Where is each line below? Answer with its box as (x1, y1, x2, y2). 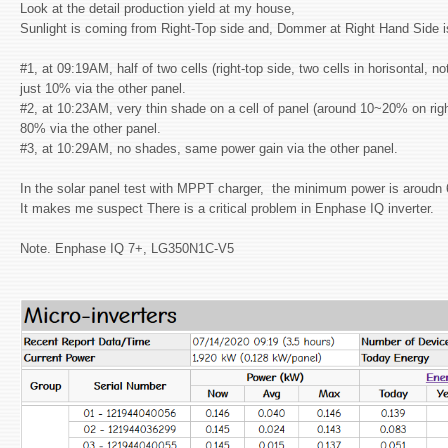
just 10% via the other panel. (20, 80, 186, 96)
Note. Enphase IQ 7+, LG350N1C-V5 (20, 240, 234, 256)
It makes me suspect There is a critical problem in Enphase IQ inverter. (20, 200, 434, 216)
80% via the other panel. (20, 120, 161, 136)
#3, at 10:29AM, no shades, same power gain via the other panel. (20, 140, 398, 156)
